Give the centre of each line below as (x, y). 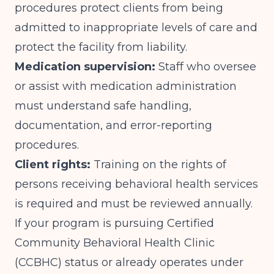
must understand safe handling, (103, 106)
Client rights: (53, 165)
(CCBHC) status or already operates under (129, 262)
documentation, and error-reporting (113, 125)
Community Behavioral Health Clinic (115, 243)
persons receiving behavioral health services (136, 184)
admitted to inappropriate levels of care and (136, 28)
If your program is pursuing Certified (114, 223)
